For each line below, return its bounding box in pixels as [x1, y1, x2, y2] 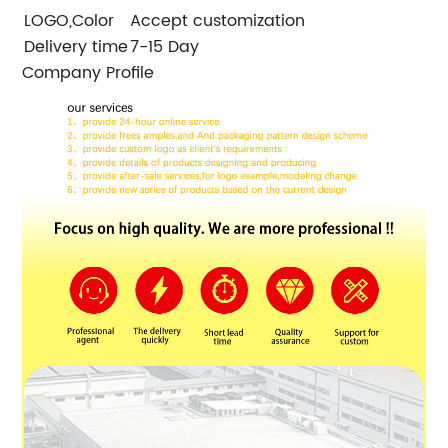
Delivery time [24, 34, 129, 61]
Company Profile [22, 60, 155, 87]
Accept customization [130, 8, 306, 35]
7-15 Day [130, 34, 200, 61]
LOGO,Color [24, 8, 115, 35]
